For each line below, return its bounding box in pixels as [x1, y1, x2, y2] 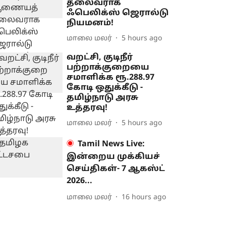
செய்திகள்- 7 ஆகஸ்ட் [67, 164, 165, 174]
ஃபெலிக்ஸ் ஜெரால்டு [67, 8, 169, 18]
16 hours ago [122, 193, 166, 202]
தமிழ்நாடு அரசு [67, 93, 139, 103]
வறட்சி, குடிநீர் [67, 52, 133, 63]
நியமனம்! [67, 18, 114, 28]
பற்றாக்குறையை [67, 63, 150, 73]
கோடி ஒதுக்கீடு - [67, 83, 143, 93]
